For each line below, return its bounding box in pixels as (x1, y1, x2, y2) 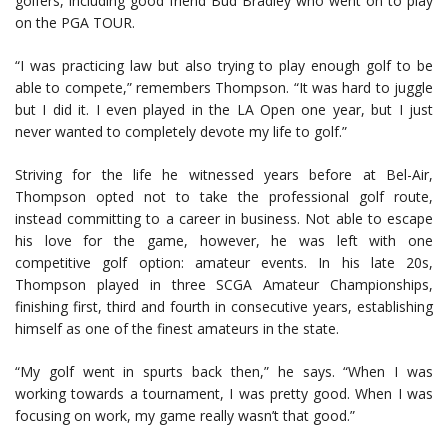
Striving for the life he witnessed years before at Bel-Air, (15, 165, 433, 185)
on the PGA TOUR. (15, 13, 135, 33)
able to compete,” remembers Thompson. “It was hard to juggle (15, 78, 433, 98)
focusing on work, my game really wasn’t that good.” (15, 406, 355, 426)
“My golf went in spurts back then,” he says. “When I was (15, 362, 433, 382)
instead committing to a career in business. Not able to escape (15, 209, 433, 229)
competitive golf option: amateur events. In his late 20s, (15, 253, 433, 273)
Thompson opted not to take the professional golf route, (15, 187, 433, 207)
